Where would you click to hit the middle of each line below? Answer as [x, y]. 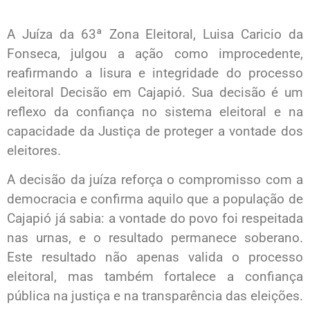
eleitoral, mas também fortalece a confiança [155, 276]
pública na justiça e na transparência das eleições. [155, 296]
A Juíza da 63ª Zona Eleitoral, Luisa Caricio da [155, 34]
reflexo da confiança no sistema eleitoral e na [155, 111]
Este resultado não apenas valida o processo [155, 257]
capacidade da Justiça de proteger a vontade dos [155, 131]
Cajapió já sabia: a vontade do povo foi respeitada [155, 218]
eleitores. [34, 150]
